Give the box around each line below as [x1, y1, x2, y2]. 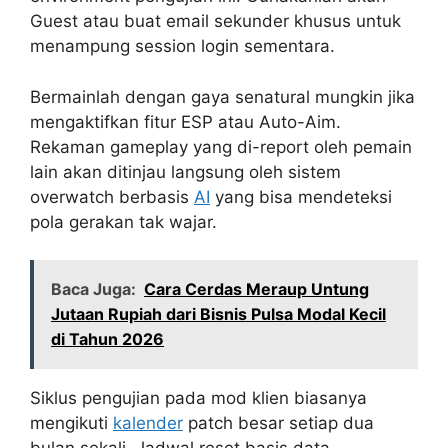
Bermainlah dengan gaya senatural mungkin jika [30, 86, 415, 107]
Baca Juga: [51, 279, 136, 300]
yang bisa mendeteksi [210, 186, 392, 207]
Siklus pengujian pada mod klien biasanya [30, 388, 367, 409]
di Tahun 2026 [51, 329, 164, 350]
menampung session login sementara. [30, 36, 335, 57]
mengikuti [30, 413, 113, 434]
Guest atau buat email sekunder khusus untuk [30, 11, 401, 32]
